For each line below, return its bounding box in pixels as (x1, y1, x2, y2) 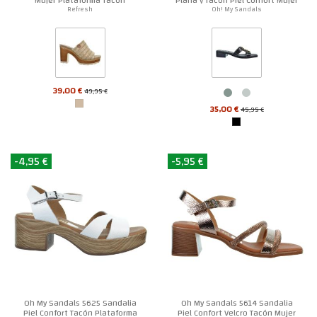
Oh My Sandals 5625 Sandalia (23, 295, 137, 311)
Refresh (67, 2, 93, 16)
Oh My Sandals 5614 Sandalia (180, 295, 293, 311)
